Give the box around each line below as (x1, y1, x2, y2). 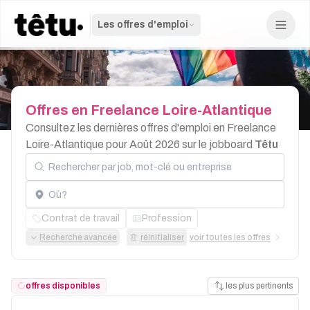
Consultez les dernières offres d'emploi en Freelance (26, 122, 276, 134)
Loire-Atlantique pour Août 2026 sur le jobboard (26, 138, 255, 150)
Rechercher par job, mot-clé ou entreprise (25, 147, 214, 158)
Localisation (25, 174, 82, 185)
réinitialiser (140, 232, 184, 242)
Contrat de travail (42, 213, 120, 224)
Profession (142, 213, 192, 224)
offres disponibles (26, 281, 100, 291)
